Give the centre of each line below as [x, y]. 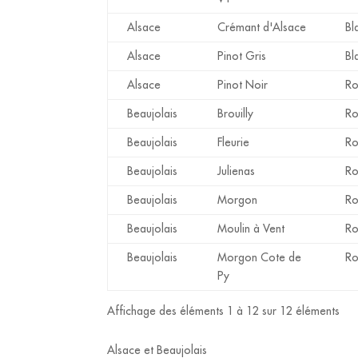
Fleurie [234, 142]
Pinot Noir [243, 84]
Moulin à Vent [251, 228]
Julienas [237, 171]
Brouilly [236, 113]
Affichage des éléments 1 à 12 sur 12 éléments [224, 311]
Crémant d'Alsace [262, 27]
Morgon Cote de [260, 257]
